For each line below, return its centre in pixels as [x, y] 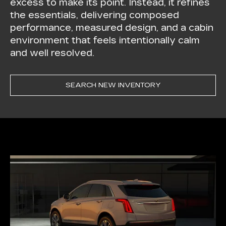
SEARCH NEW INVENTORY [113, 85]
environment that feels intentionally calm [105, 41]
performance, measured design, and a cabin [112, 28]
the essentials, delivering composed [95, 15]
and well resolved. [52, 53]
